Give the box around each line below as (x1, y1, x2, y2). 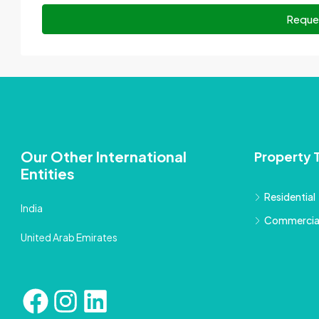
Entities (21, 164, 75, 182)
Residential (263, 190, 315, 203)
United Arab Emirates (21, 231, 117, 244)
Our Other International (21, 147, 187, 165)
